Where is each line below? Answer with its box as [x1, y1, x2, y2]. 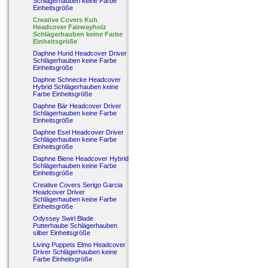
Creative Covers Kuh [33, 16, 98, 23]
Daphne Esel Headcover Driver [33, 129, 124, 136]
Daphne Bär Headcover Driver [33, 102, 121, 109]
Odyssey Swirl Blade [33, 215, 93, 222]
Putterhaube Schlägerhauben [33, 222, 117, 229]
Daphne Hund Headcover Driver [33, 50, 127, 57]
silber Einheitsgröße [33, 229, 90, 236]
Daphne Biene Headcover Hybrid [33, 155, 129, 162]
